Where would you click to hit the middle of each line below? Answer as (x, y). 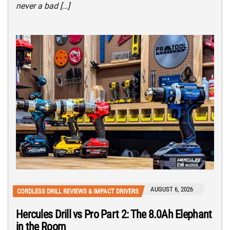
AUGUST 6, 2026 (172, 189)
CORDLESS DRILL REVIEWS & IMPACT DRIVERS (78, 191)
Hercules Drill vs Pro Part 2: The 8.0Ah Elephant (114, 214)
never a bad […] (43, 6)
